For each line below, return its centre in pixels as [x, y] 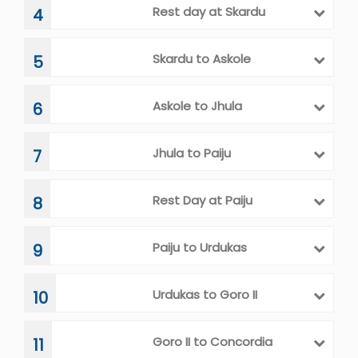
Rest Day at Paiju [203, 201]
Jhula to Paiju [192, 153]
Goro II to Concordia [213, 342]
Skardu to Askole [202, 59]
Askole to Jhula [197, 106]
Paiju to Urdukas [200, 248]
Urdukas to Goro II [205, 295]
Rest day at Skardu [209, 12]
